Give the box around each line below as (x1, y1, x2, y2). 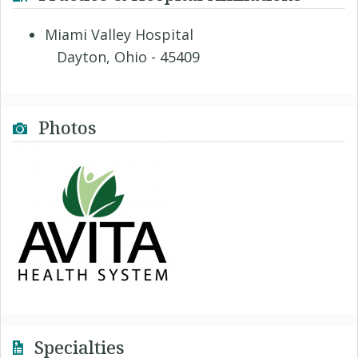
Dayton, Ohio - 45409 (45, 47, 200, 66)
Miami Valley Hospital (45, 25, 193, 44)
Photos (34, 115, 97, 139)
